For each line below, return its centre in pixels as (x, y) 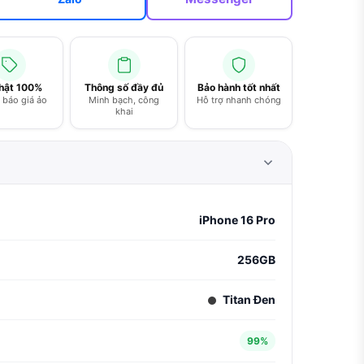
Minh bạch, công (124, 100)
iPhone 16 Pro (237, 220)
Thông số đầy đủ (124, 87)
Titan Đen (248, 299)
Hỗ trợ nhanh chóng (238, 100)
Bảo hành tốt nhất (238, 87)
